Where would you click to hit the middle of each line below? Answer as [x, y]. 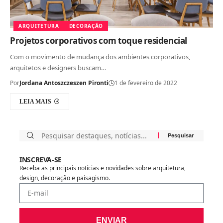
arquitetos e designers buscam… [58, 67]
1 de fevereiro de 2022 [146, 83]
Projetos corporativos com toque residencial [99, 40]
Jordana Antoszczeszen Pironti [64, 83]
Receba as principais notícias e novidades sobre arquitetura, [103, 168]
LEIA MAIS [35, 101]
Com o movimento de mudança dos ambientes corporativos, [100, 56]
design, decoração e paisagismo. [65, 178]
